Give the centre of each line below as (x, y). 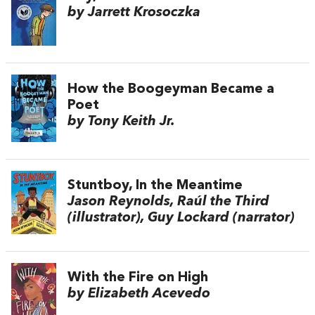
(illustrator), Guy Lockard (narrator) (181, 218)
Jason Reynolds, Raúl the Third (168, 202)
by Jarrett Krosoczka (134, 13)
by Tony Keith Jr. (121, 121)
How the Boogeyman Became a (171, 89)
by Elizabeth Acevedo (139, 294)
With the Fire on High (138, 277)
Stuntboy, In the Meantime (155, 186)
